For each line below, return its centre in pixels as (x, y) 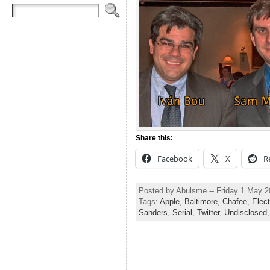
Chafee (234, 201)
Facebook (174, 158)
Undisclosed (245, 212)
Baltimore (201, 201)
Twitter (208, 212)
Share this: (154, 138)
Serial (182, 212)
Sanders (153, 212)
